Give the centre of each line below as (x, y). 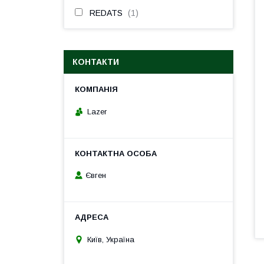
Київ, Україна (111, 239)
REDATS (106, 13)
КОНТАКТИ (96, 62)
